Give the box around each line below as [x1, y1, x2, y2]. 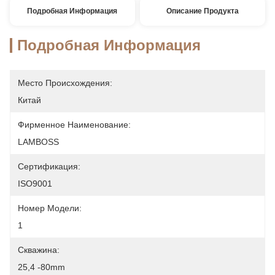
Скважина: [18, 245, 60, 255]
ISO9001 [18, 179, 52, 188]
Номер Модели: [18, 203, 82, 213]
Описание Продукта [166, 7, 239, 15]
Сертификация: [18, 161, 80, 171]
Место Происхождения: [18, 78, 112, 88]
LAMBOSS [18, 137, 59, 147]
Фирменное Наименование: [18, 120, 131, 130]
